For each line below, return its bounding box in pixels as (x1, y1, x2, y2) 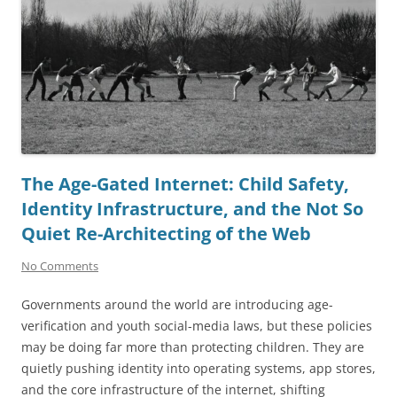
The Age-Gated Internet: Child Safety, (21, 172, 349, 197)
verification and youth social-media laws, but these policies (21, 317, 372, 335)
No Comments (21, 258, 98, 275)
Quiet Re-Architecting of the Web (21, 222, 311, 246)
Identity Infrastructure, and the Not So (21, 197, 363, 222)
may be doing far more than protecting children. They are (21, 339, 364, 356)
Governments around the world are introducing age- (21, 296, 333, 314)
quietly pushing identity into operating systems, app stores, (21, 360, 376, 378)
